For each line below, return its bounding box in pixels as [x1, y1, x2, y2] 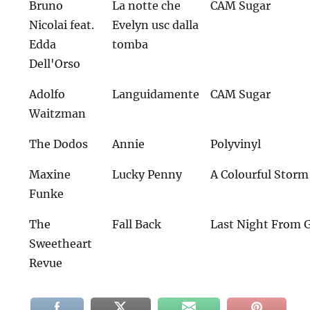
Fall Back [112, 217, 162, 232]
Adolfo [29, 87, 66, 102]
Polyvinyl [210, 137, 262, 152]
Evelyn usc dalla [112, 18, 199, 33]
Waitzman [29, 107, 86, 121]
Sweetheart [29, 237, 93, 251]
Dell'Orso [29, 57, 81, 71]
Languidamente [112, 87, 200, 102]
